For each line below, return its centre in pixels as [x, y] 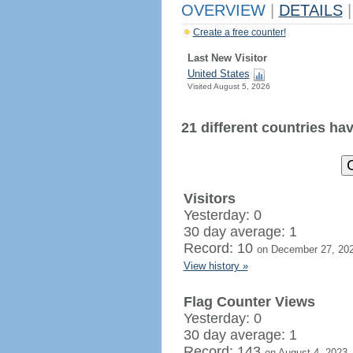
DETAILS [310, 10]
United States [218, 74]
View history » [216, 266]
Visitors [209, 199]
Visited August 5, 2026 [229, 86]
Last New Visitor [227, 58]
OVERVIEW [225, 10]
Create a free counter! [239, 32]
